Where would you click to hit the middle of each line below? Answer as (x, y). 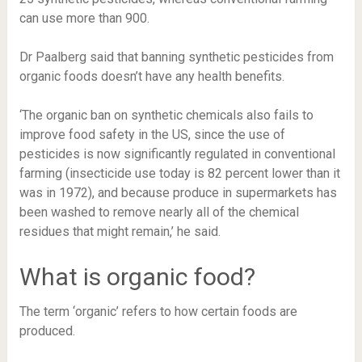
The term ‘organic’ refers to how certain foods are (158, 311)
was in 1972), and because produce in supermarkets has (178, 193)
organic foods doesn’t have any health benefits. (152, 76)
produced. (48, 331)
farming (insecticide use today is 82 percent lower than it (179, 173)
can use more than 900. (87, 18)
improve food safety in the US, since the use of (152, 135)
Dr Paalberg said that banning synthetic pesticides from (176, 57)
